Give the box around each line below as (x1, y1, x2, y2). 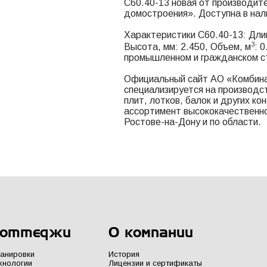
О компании (108, 223, 194, 241)
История (108, 250, 140, 259)
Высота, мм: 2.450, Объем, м (124, 42, 251, 52)
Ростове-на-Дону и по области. (124, 117, 261, 128)
